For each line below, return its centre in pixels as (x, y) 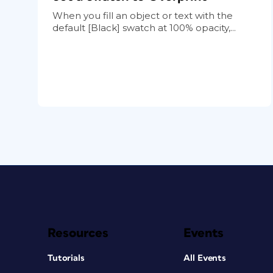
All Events (205, 258)
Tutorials (66, 258)
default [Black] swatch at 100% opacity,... (144, 27)
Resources (78, 233)
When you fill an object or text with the (143, 15)
